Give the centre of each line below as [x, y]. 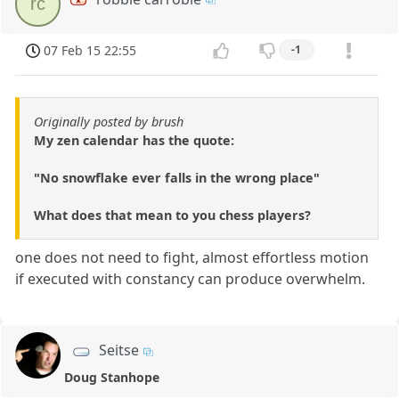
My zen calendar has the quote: [134, 141]
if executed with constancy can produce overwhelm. [191, 279]
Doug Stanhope [112, 377]
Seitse [119, 350]
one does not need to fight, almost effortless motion [192, 258]
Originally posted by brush [109, 122]
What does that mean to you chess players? [172, 216]
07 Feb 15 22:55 [90, 51]
